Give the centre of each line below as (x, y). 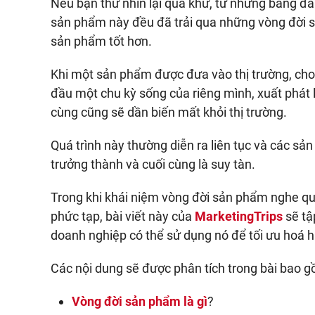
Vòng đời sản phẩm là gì (140, 301)
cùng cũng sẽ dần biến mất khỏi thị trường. (169, 112)
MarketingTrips (239, 216)
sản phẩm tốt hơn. (101, 41)
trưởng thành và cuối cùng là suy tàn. (153, 164)
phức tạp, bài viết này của (123, 216)
